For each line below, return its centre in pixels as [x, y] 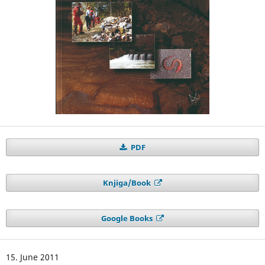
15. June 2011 [32, 257]
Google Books [127, 219]
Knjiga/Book [127, 183]
